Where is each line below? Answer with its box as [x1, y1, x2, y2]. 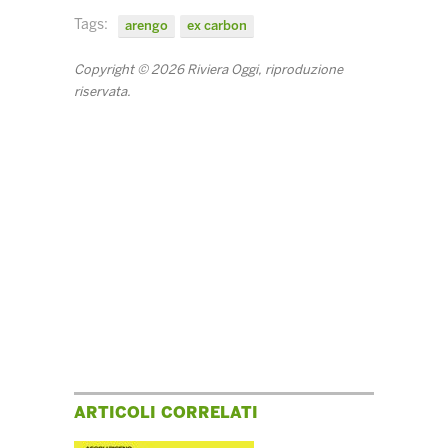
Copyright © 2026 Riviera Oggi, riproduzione [74, 62, 343, 78]
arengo [125, 18, 168, 34]
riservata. [74, 84, 131, 100]
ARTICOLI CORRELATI [74, 403, 258, 423]
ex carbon [187, 18, 247, 34]
